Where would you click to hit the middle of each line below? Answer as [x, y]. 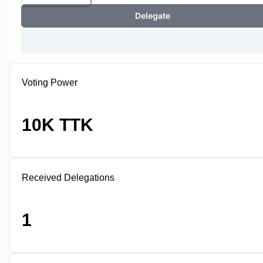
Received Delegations [68, 178]
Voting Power [50, 82]
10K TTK [58, 125]
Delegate [153, 16]
